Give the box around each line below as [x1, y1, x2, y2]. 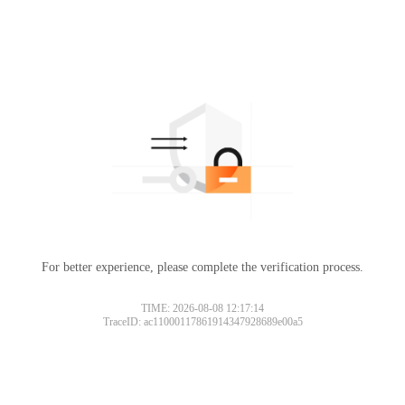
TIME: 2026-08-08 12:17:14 [141, 301, 264, 315]
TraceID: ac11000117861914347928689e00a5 [102, 315, 303, 328]
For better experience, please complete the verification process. [42, 259, 363, 274]
